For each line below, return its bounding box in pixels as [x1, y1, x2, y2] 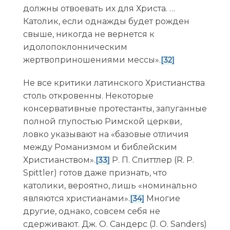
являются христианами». [23, 193, 130, 203]
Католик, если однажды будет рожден [23, 16, 189, 27]
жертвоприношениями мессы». [23, 55, 161, 65]
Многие [144, 193, 180, 203]
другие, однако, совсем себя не [23, 206, 160, 216]
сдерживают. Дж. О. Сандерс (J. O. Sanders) [23, 219, 207, 229]
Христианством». [23, 155, 95, 165]
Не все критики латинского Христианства [23, 78, 205, 88]
